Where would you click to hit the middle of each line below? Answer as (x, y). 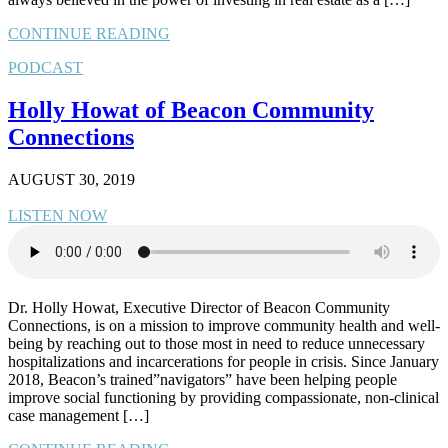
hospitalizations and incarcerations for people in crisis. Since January (223, 362)
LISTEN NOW (57, 216)
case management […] (78, 416)
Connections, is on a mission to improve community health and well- (224, 326)
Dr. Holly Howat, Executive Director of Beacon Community (199, 308)
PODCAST (45, 68)
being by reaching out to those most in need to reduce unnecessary (216, 344)
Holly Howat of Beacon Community (191, 110)
